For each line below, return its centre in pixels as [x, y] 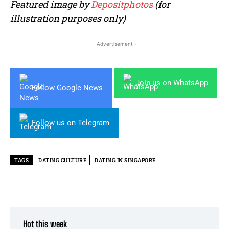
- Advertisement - [114, 44]
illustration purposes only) [68, 18]
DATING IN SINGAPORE [125, 160]
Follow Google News [67, 88]
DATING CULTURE [62, 160]
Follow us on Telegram [71, 122]
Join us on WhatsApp [172, 83]
